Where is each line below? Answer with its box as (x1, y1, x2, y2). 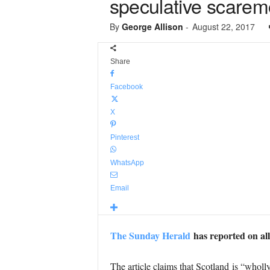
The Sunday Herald (110, 228, 190, 242)
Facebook (110, 83, 143, 91)
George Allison (121, 20, 183, 33)
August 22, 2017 (192, 20, 255, 33)
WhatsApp (110, 159, 144, 167)
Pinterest (110, 133, 139, 142)
